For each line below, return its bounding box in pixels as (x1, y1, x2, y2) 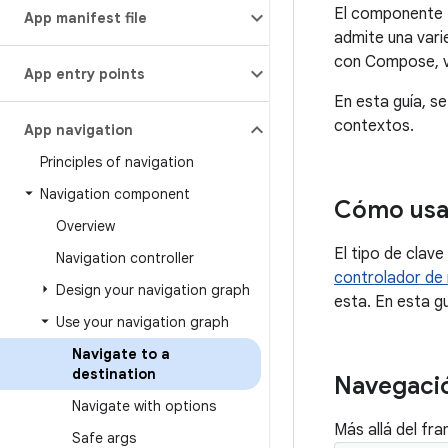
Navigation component (40, 185, 190, 203)
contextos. (334, 116, 414, 136)
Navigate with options (72, 397, 216, 415)
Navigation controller (56, 249, 194, 267)
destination (72, 365, 156, 383)
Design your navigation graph (56, 281, 250, 299)
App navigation (24, 121, 133, 139)
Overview (56, 217, 115, 235)
